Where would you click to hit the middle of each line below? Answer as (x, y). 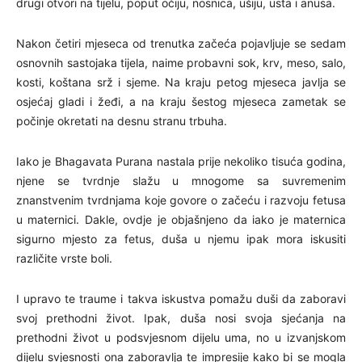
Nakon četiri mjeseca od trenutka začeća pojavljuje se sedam (181, 43)
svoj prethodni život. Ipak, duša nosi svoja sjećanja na (181, 318)
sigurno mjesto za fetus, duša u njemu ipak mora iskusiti (181, 238)
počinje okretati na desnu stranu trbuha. (122, 120)
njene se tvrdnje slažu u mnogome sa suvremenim (181, 180)
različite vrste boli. (64, 258)
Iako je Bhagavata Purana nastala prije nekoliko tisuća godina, (181, 161)
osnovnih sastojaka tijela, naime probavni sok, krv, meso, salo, (181, 62)
